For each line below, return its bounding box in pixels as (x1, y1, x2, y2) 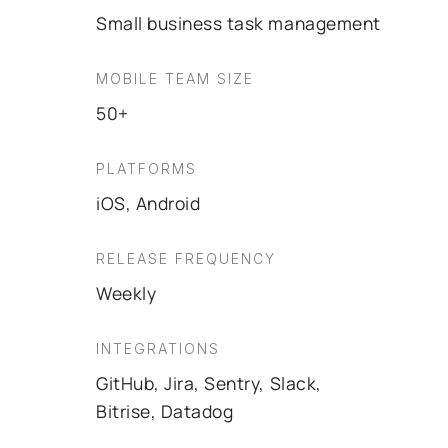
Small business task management (96, 11, 381, 35)
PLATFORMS (96, 160, 197, 177)
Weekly (96, 281, 157, 305)
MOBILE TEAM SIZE (96, 70, 254, 87)
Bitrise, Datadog (96, 399, 234, 423)
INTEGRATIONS (96, 340, 220, 357)
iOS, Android (96, 191, 201, 215)
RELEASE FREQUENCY (96, 250, 276, 267)
